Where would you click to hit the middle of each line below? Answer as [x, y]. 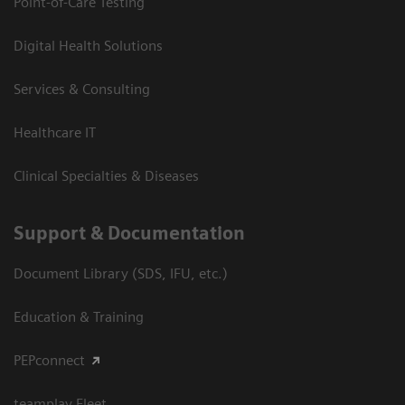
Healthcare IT [55, 133]
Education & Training [79, 317]
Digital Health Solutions [88, 46]
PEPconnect [49, 361]
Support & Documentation [129, 234]
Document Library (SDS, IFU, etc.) [121, 274]
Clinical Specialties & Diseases [106, 176]
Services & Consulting [82, 89]
